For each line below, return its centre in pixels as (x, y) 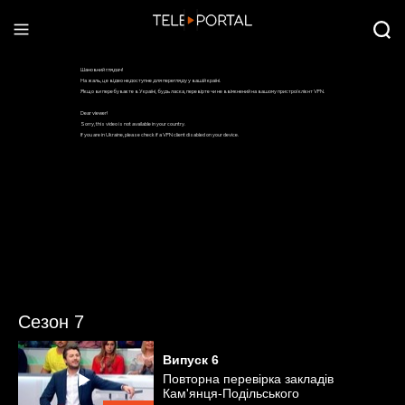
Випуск (185, 360)
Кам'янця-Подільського (231, 393)
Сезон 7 (51, 322)
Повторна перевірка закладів (248, 379)
